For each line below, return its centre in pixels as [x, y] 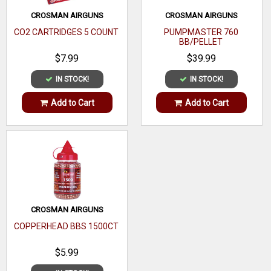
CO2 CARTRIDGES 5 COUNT [67, 32]
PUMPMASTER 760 [201, 32]
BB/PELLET [201, 42]
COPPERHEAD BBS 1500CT [67, 226]
